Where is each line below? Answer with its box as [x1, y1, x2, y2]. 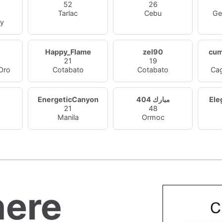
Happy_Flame [45, 48, 91, 56]
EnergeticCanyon [37, 95, 99, 104]
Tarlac [58, 9, 78, 17]
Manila [57, 113, 79, 121]
